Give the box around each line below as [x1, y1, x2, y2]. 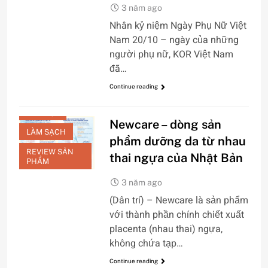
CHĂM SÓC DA [26, 58, 80, 68]
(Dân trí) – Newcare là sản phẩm [109, 193, 248, 208]
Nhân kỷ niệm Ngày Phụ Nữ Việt [109, 19, 246, 33]
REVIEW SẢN [26, 147, 74, 156]
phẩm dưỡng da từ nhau [109, 133, 246, 148]
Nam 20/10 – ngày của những [109, 33, 239, 48]
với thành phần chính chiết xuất [109, 207, 244, 222]
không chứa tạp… [109, 236, 183, 251]
